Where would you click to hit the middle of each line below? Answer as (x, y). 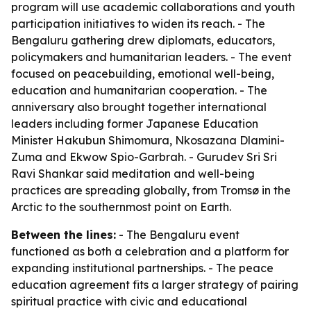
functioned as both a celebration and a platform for (150, 251)
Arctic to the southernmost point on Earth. (121, 207)
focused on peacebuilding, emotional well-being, (143, 74)
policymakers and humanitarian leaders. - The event (151, 57)
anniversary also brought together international (139, 107)
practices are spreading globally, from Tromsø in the (151, 190)
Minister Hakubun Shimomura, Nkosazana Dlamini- (148, 140)
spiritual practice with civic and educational (129, 301)
